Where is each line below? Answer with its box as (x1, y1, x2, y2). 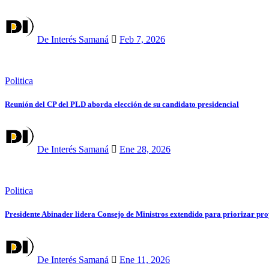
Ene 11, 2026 (119, 254, 170, 265)
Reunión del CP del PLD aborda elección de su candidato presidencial (5, 100, 239, 109)
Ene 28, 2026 (119, 144, 171, 155)
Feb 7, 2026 (119, 34, 165, 44)
